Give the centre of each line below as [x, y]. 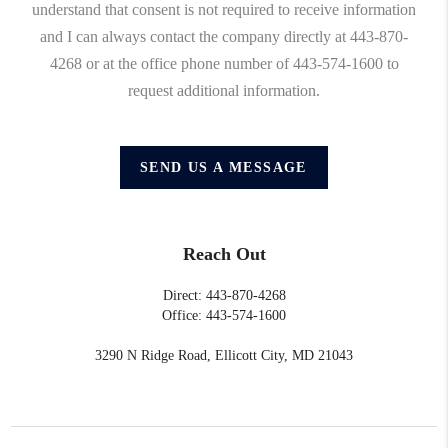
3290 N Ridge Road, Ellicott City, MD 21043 [224, 355]
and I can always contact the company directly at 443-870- [224, 36]
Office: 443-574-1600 [224, 315]
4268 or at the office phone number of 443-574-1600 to [224, 63]
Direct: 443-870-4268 [224, 295]
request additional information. [224, 90]
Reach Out [224, 253]
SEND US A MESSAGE [224, 167]
